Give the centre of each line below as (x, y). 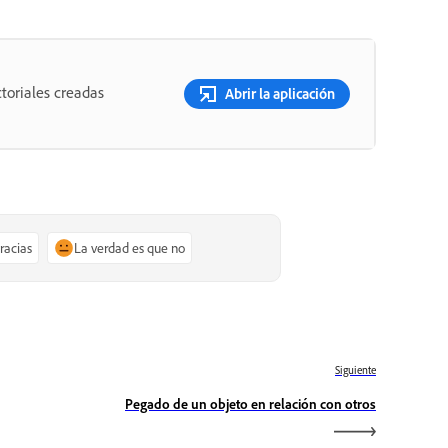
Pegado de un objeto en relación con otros (250, 404)
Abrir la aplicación (280, 93)
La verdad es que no (130, 247)
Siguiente (355, 370)
